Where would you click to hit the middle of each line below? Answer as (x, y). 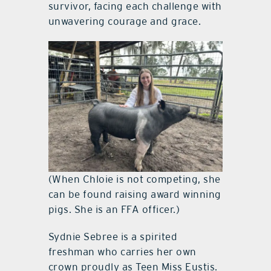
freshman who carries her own (122, 252)
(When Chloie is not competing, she (134, 179)
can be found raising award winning (135, 194)
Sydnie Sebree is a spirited (113, 237)
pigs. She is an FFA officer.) (114, 210)
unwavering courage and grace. (125, 21)
